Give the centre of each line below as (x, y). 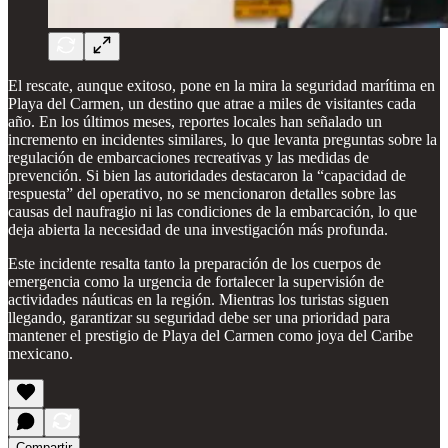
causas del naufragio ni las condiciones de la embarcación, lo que (212, 211)
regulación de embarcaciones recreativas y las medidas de (188, 157)
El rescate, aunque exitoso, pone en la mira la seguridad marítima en (221, 85)
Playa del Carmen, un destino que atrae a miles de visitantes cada (212, 103)
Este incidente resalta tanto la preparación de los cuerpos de (194, 263)
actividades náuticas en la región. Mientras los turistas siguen (198, 299)
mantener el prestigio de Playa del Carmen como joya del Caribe (210, 335)
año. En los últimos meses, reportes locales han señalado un (195, 121)
